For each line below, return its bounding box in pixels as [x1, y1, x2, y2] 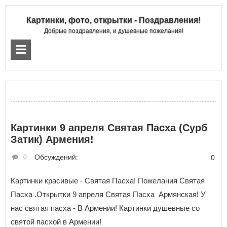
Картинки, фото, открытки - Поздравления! [26, 16, 201, 24]
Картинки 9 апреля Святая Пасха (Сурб [11, 122, 207, 133]
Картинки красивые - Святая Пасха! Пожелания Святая [11, 176, 205, 185]
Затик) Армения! [11, 134, 94, 145]
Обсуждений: [34, 153, 78, 161]
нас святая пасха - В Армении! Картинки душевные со [11, 204, 200, 212]
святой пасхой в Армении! [11, 217, 101, 226]
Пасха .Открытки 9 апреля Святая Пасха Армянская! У [11, 190, 206, 199]
